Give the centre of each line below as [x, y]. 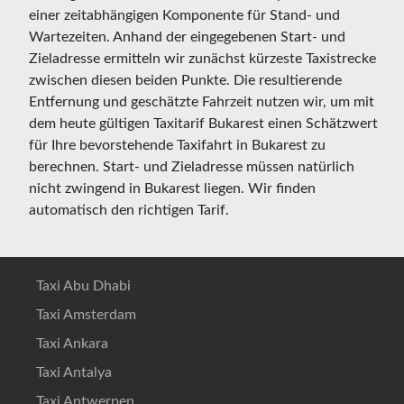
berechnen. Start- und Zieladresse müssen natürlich [192, 166]
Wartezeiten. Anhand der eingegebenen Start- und [187, 37]
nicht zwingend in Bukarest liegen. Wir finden [172, 188]
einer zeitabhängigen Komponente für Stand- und [184, 15]
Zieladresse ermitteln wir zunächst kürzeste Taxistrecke [202, 58]
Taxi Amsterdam [84, 314]
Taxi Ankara [70, 343]
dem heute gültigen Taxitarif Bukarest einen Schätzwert [203, 123]
